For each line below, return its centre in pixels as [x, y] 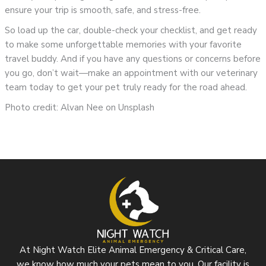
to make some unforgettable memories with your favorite [123, 44]
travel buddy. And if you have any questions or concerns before [133, 58]
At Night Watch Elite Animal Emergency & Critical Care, [133, 250]
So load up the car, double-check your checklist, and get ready [131, 30]
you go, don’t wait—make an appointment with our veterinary [132, 73]
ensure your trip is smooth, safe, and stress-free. [103, 10]
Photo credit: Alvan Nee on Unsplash [80, 107]
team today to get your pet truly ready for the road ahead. [126, 87]
